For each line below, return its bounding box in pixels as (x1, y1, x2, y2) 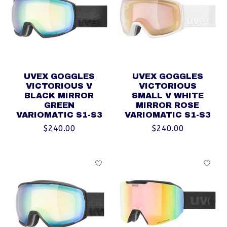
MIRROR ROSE (136, 101, 200, 110)
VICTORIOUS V (26, 82, 93, 91)
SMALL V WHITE (131, 91, 204, 100)
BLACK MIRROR (24, 91, 94, 100)
